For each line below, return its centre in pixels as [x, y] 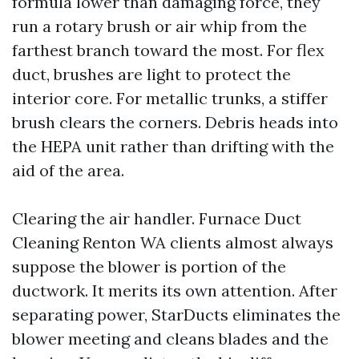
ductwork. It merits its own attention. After [175, 290]
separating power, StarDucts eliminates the [176, 315]
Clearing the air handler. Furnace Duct [157, 218]
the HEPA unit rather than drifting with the [173, 146]
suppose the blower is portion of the [149, 266]
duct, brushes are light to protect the [151, 74]
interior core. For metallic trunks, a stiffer [170, 98]
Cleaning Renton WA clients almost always [173, 242]
